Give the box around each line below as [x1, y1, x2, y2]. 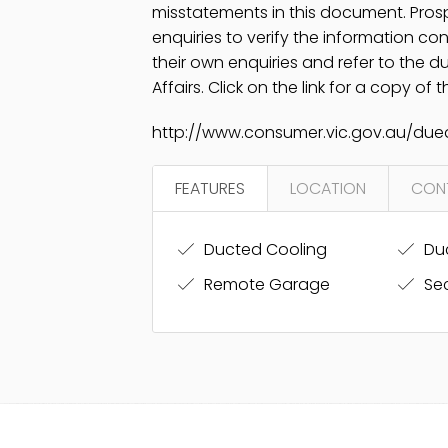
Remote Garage [200, 273, 330, 296]
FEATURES [175, 177, 245, 200]
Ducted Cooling [200, 238, 327, 261]
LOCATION [290, 177, 366, 200]
